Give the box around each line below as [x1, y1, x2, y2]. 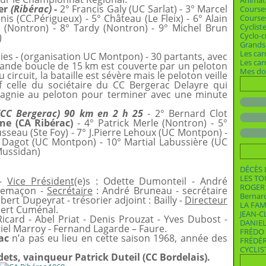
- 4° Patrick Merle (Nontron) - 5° [77, 116, 227, 129]
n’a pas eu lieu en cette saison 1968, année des [9, 232, 228, 245]
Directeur [185, 194, 227, 207]
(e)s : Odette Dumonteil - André [74, 175, 228, 188]
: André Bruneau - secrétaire [92, 184, 228, 197]
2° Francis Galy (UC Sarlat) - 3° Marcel [57, 2, 227, 15]
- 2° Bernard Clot [143, 107, 227, 120]
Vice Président [7, 175, 74, 188]
